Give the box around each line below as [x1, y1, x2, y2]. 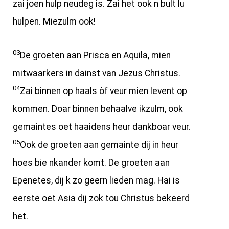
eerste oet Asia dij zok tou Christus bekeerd [13, 193, 190, 203]
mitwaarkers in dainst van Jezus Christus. [13, 67, 180, 78]
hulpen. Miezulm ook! [13, 16, 96, 27]
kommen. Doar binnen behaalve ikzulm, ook [13, 103, 183, 114]
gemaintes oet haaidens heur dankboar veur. [13, 121, 191, 132]
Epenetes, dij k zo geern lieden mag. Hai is [13, 175, 180, 186]
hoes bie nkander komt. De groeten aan [13, 157, 170, 168]
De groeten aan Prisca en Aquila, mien [20, 50, 171, 60]
